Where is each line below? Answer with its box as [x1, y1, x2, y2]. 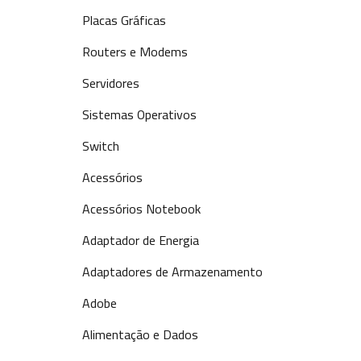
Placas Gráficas [82, 8, 166, 32]
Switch [82, 134, 119, 158]
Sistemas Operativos [82, 102, 197, 127]
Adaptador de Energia [82, 228, 199, 252]
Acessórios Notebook [82, 197, 201, 221]
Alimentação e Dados [82, 322, 198, 346]
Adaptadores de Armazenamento [82, 259, 263, 284]
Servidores [82, 71, 139, 95]
